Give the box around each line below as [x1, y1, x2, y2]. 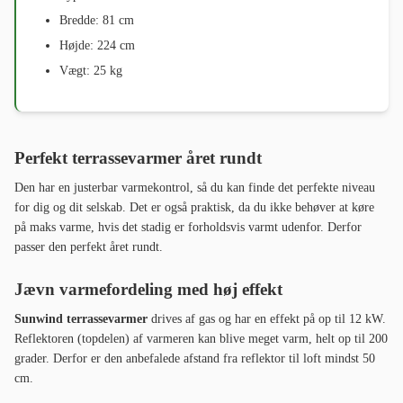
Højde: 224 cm [59, 38, 135, 53]
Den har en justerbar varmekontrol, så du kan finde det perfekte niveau [14, 181, 375, 195]
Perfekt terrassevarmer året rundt [14, 148, 262, 168]
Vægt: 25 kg [59, 63, 122, 78]
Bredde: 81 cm [59, 13, 134, 28]
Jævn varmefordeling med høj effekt [14, 280, 282, 300]
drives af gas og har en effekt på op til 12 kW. [148, 312, 386, 327]
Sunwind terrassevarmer [14, 312, 148, 327]
